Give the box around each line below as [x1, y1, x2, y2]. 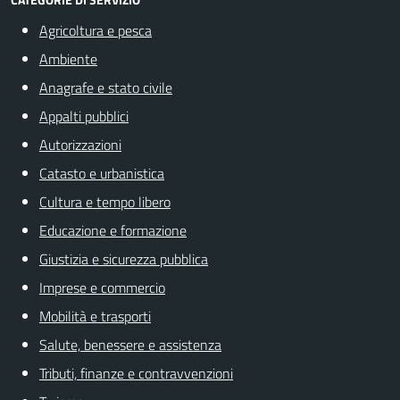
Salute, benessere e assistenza [39, 334, 221, 355]
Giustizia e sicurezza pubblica [39, 248, 208, 270]
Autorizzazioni [39, 134, 121, 155]
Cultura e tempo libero [39, 191, 171, 212]
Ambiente [39, 48, 97, 70]
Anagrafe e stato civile [39, 77, 172, 98]
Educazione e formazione [39, 220, 187, 241]
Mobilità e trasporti [39, 305, 151, 327]
